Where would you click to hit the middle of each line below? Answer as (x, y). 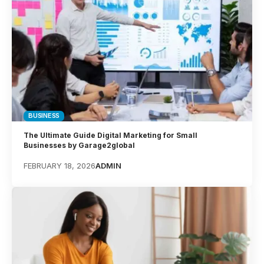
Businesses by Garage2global (80, 145)
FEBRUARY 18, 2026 (60, 165)
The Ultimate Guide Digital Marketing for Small (111, 135)
